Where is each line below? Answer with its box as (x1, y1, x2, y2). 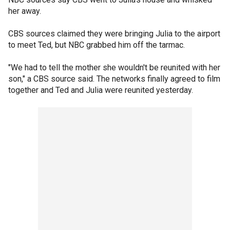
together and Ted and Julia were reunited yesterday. (8, 85, 193, 95)
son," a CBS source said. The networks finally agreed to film (8, 73, 220, 84)
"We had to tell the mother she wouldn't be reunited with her (8, 62, 220, 72)
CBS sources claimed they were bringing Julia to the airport (8, 28, 220, 39)
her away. (8, 6, 41, 16)
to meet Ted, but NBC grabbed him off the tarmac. (8, 40, 185, 50)
